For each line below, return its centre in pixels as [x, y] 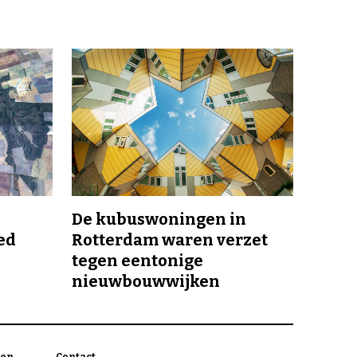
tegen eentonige [137, 261]
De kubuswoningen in [159, 220]
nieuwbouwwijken [146, 282]
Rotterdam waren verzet [170, 240]
